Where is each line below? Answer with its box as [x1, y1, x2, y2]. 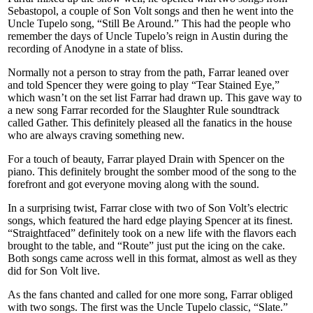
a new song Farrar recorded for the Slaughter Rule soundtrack [8, 103, 279, 116]
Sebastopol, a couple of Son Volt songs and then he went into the [8, 4, 293, 17]
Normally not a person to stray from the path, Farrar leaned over [8, 66, 289, 78]
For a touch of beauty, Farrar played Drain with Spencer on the [8, 152, 284, 165]
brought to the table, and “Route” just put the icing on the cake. [8, 239, 285, 252]
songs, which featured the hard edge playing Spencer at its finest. [8, 214, 293, 226]
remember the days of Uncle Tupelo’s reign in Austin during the [8, 29, 288, 42]
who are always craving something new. [8, 129, 184, 141]
